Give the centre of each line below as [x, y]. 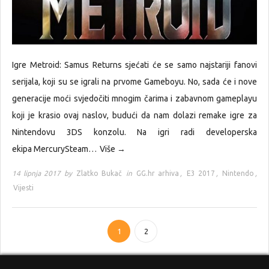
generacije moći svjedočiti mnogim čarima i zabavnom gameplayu [134, 99]
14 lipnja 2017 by [44, 174]
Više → [113, 149]
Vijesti [23, 188]
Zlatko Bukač [99, 174]
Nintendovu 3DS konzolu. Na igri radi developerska [134, 132]
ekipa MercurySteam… [55, 149]
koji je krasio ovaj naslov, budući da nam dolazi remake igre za [134, 116]
